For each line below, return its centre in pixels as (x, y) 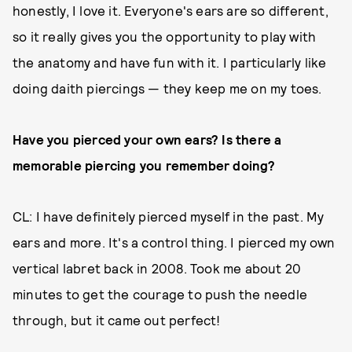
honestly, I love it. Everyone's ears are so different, (170, 10)
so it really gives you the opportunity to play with (165, 36)
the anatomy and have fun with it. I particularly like (170, 62)
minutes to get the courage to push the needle (160, 293)
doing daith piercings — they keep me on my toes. (169, 88)
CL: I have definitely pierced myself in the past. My (169, 216)
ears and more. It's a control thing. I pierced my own (174, 242)
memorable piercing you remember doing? (144, 165)
